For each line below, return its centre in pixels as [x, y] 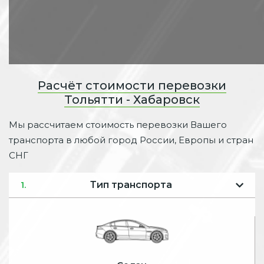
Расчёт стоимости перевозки [132, 85]
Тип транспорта [131, 185]
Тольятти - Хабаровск [132, 100]
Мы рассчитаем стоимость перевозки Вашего [118, 125]
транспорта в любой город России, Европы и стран [131, 140]
